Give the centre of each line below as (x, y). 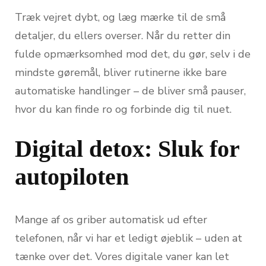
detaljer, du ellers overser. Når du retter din (123, 36)
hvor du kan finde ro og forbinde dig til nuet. (123, 110)
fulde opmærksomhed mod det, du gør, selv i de (133, 54)
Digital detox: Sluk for (127, 149)
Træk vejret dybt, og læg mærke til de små (120, 18)
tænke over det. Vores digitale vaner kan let (122, 256)
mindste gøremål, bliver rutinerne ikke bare (121, 73)
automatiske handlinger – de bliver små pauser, (130, 91)
